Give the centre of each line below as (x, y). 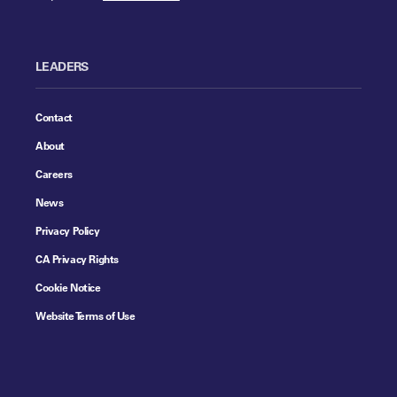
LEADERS (62, 66)
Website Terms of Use (86, 315)
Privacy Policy (68, 230)
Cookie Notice (68, 287)
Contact (54, 117)
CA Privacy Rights (77, 258)
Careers (54, 173)
